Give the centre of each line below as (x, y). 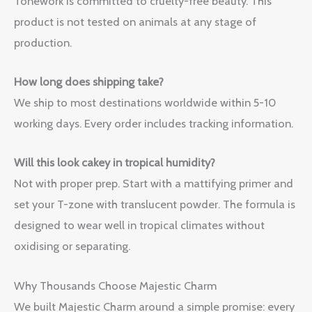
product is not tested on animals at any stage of (135, 21)
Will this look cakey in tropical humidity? (115, 163)
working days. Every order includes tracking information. (154, 124)
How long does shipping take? (89, 82)
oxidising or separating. (72, 246)
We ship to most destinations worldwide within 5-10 (145, 103)
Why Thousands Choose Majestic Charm (115, 285)
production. (43, 42)
